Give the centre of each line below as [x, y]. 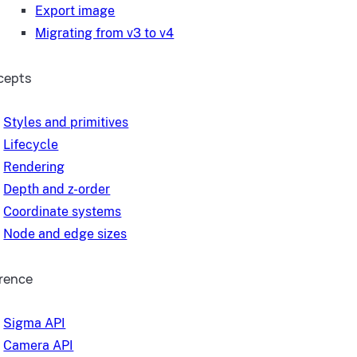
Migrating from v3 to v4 [105, 33]
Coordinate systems [63, 212]
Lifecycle [31, 145]
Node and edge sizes [65, 234]
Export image [75, 11]
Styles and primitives [66, 122]
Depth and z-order [57, 189]
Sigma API [35, 323]
